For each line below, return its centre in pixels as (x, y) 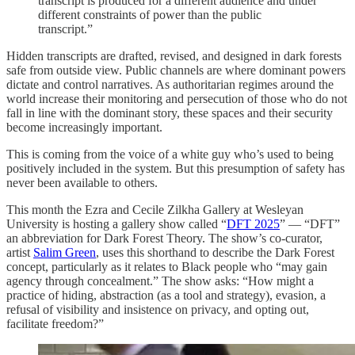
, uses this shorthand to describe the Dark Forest (215, 252)
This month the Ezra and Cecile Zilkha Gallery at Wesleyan (155, 209)
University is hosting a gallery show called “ (116, 223)
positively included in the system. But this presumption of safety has (176, 168)
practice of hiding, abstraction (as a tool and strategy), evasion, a (166, 295)
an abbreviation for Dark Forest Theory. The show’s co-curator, (164, 238)
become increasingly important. (84, 127)
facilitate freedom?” (55, 323)
